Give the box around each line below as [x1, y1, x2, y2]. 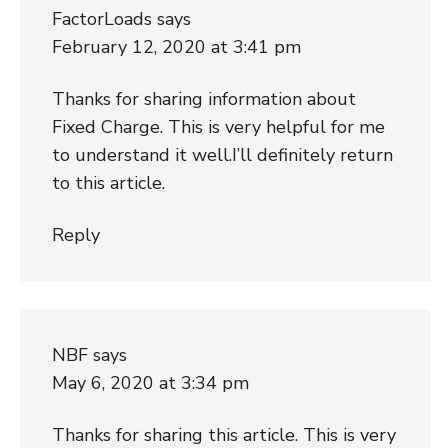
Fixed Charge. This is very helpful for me [51, 114, 385, 139]
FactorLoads [51, 6, 152, 31]
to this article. [51, 170, 165, 195]
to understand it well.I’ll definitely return [51, 142, 393, 167]
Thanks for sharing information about [51, 86, 356, 111]
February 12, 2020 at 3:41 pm [51, 34, 301, 59]
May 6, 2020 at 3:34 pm [51, 370, 249, 395]
